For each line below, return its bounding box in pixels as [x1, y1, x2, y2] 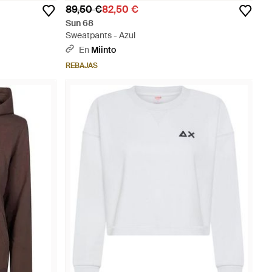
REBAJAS [66, 61, 98, 70]
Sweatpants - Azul [66, 30, 135, 41]
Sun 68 [66, 18, 93, 29]
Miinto [91, 44, 116, 55]
